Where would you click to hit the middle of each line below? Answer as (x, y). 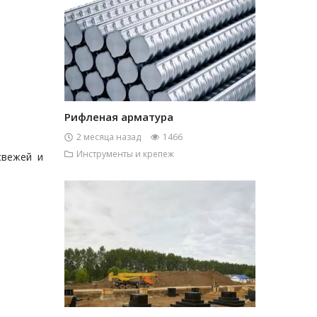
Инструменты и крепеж (125, 154)
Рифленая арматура (119, 117)
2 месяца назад (109, 137)
